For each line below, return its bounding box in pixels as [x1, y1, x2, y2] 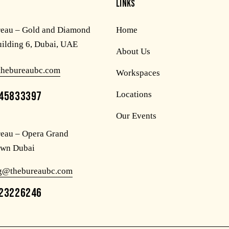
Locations [116, 89, 152, 99]
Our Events [116, 110, 156, 121]
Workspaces [116, 67, 160, 78]
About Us [116, 46, 150, 56]
